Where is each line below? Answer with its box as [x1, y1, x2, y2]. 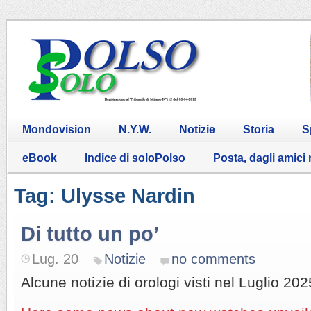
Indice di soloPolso [85, 151, 185, 164]
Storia [243, 123, 274, 135]
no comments [171, 251, 255, 267]
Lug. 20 [32, 251, 78, 267]
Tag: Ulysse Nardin [14, 184, 195, 207]
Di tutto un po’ [21, 222, 159, 245]
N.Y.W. [119, 123, 151, 135]
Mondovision [22, 123, 91, 135]
